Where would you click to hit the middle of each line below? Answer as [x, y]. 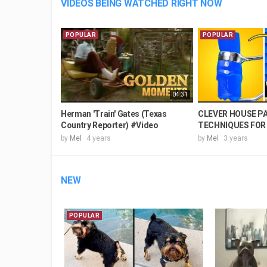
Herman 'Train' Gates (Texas [114, 114]
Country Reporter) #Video [110, 125]
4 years [99, 138]
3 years [236, 138]
